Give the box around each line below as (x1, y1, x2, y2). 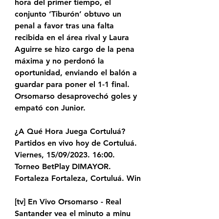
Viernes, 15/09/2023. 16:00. (15, 150, 115, 160)
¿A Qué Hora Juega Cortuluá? (15, 127, 125, 136)
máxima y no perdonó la (15, 56, 104, 66)
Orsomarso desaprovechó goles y (15, 91, 137, 101)
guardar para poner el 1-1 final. (15, 80, 130, 89)
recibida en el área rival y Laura (15, 33, 129, 43)
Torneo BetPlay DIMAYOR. (15, 162, 111, 172)
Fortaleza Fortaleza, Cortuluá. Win (15, 174, 141, 183)
